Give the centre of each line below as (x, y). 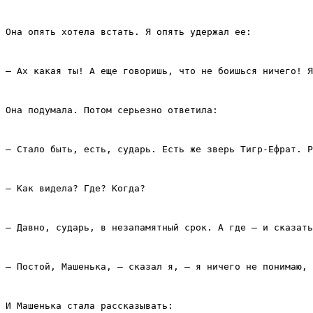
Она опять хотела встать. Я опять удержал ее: (129, 32)
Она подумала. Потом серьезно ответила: (112, 110)
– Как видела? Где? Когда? (75, 189)
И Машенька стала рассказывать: (89, 306)
